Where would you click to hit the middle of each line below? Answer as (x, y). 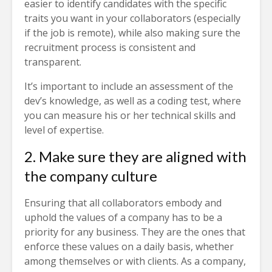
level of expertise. (64, 130)
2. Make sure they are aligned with (135, 157)
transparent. (53, 62)
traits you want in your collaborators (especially (132, 19)
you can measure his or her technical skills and (130, 116)
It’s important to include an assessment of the (129, 87)
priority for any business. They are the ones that (135, 232)
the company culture (91, 176)
